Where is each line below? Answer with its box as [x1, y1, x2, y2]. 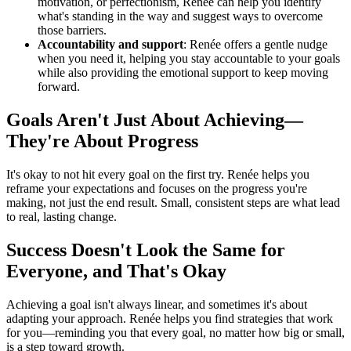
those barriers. [38, 24, 107, 38]
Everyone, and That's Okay [6, 261, 226, 282]
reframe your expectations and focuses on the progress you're [6, 182, 307, 196]
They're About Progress [6, 131, 198, 152]
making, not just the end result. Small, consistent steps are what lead [6, 196, 340, 210]
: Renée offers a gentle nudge [183, 38, 327, 52]
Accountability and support [38, 38, 183, 52]
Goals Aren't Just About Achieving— [6, 110, 303, 131]
